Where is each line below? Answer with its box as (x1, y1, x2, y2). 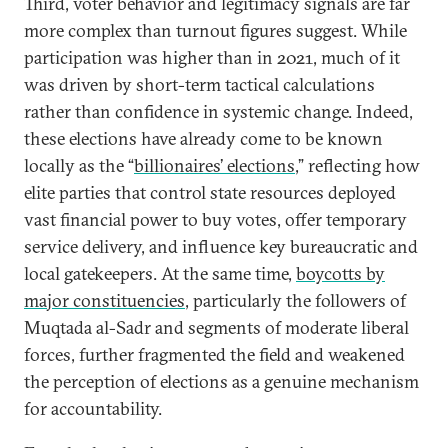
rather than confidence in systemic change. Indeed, (24, 100, 413, 123)
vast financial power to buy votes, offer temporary (24, 208, 407, 231)
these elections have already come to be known (24, 127, 383, 150)
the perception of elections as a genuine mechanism (24, 370, 419, 393)
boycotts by (296, 262, 385, 285)
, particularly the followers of (185, 289, 406, 312)
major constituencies (24, 289, 185, 312)
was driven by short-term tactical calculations (24, 73, 375, 96)
